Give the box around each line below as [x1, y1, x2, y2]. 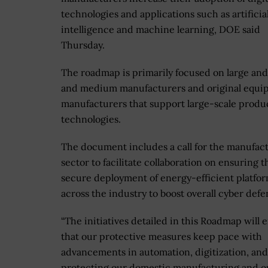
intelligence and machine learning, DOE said [61, 23, 260, 36]
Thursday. [61, 39, 105, 51]
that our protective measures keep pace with [61, 230, 262, 243]
